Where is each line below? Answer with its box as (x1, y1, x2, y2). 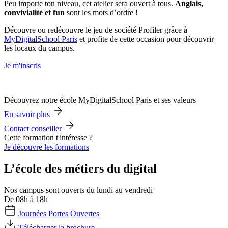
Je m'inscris (4, 61, 41, 70)
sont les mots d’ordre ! (65, 8, 138, 17)
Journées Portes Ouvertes (18, 209, 99, 218)
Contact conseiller (4, 124, 64, 133)
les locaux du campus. (4, 44, 75, 53)
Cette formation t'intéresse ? (4, 133, 93, 142)
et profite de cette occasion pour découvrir (77, 35, 214, 44)
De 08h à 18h (4, 195, 48, 204)
